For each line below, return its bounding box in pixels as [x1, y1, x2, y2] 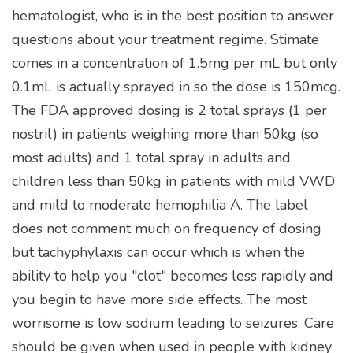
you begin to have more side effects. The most [12, 290, 307, 310]
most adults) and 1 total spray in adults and [12, 148, 291, 168]
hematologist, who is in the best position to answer [12, 6, 334, 26]
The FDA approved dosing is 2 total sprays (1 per [12, 101, 327, 121]
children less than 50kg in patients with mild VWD [12, 172, 335, 191]
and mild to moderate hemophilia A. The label [12, 195, 308, 215]
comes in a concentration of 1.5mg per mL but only [12, 54, 337, 73]
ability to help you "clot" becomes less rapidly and [12, 266, 333, 286]
